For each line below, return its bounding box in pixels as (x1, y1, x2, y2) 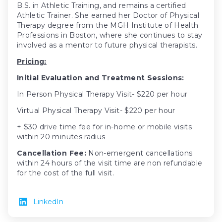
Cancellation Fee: (17, 148, 89, 158)
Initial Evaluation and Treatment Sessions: (17, 73, 184, 82)
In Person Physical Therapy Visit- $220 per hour (17, 89, 188, 99)
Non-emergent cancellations (88, 148, 193, 158)
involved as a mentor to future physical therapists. (17, 40, 200, 50)
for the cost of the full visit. (17, 168, 114, 177)
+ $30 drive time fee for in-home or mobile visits (17, 122, 192, 131)
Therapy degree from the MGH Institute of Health (17, 20, 199, 30)
